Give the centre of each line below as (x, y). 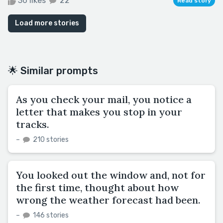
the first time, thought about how (97, 187)
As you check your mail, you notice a (104, 99)
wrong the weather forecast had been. (108, 200)
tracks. (33, 124)
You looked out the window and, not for (111, 175)
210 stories (50, 139)
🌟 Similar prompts (53, 70)
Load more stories (47, 23)
